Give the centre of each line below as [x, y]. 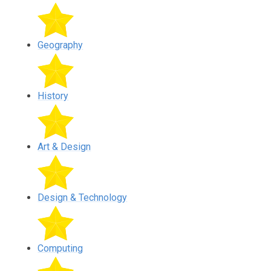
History [53, 96]
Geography [60, 45]
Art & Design [64, 146]
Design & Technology [83, 197]
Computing [60, 248]
